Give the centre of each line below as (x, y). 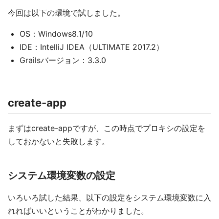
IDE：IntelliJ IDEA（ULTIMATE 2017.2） (92, 47)
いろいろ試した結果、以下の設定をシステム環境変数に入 (109, 197)
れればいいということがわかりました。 (78, 211)
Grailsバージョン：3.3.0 (63, 60)
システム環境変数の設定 (62, 175)
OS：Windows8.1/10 (56, 34)
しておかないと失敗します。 (59, 141)
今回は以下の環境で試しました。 (66, 13)
